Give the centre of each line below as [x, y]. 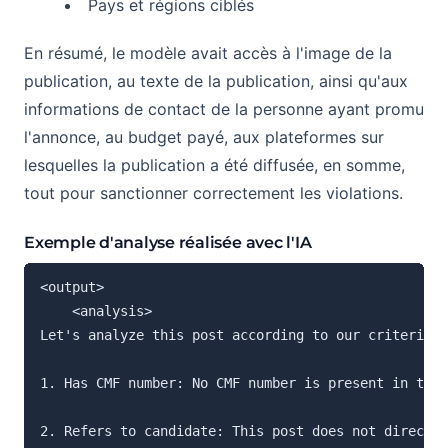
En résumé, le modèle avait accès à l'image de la [208, 52]
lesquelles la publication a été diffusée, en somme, [214, 164]
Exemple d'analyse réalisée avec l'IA [168, 242]
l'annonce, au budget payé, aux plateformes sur [204, 136]
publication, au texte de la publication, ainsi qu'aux [216, 80]
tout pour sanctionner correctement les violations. [213, 192]
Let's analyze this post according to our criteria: [240, 334]
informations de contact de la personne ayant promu [224, 108]
